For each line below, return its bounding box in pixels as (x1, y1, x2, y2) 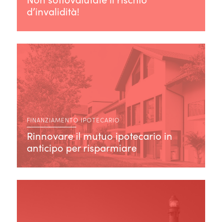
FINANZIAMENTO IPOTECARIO (26, 115, 120, 124)
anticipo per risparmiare (26, 140, 137, 154)
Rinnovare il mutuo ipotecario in (26, 128, 172, 142)
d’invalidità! (26, 4, 79, 18)
